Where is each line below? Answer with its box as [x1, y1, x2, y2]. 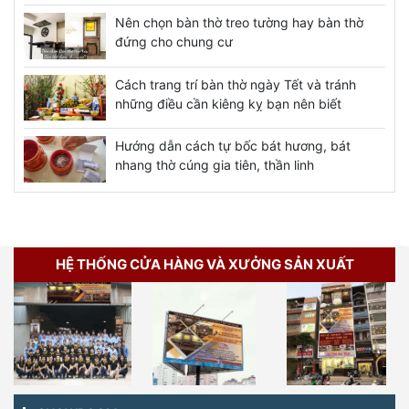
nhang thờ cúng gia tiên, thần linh [115, 157, 314, 173]
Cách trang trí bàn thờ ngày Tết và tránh [115, 76, 356, 92]
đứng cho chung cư [115, 33, 233, 49]
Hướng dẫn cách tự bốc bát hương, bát [115, 138, 351, 154]
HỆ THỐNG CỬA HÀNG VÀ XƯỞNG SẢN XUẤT [55, 255, 354, 273]
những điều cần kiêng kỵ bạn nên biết [115, 95, 341, 111]
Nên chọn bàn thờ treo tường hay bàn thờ [115, 14, 363, 30]
